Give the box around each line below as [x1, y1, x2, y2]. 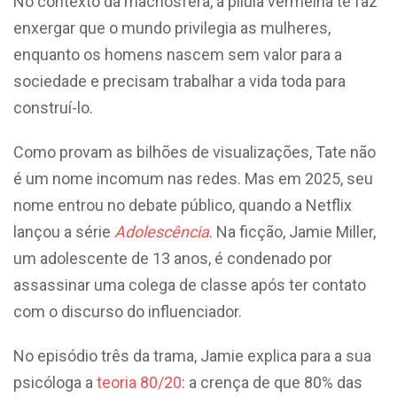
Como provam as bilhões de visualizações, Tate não [13, 142, 376, 161]
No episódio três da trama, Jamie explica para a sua [13, 346, 371, 365]
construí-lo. [13, 97, 97, 117]
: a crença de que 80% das [182, 372, 362, 392]
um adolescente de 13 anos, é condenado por [13, 248, 332, 268]
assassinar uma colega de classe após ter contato [13, 275, 366, 294]
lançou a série [13, 222, 114, 241]
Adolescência [114, 222, 209, 241]
